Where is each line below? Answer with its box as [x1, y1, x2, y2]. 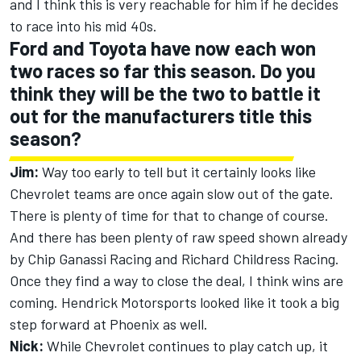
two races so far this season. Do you [10, 59, 316, 83]
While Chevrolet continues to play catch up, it [44, 337, 328, 355]
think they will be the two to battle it [10, 81, 321, 106]
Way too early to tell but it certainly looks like [39, 163, 316, 181]
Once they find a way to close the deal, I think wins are [10, 272, 343, 290]
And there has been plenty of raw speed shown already [10, 228, 347, 247]
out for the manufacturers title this [10, 104, 312, 128]
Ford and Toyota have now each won [10, 36, 316, 60]
